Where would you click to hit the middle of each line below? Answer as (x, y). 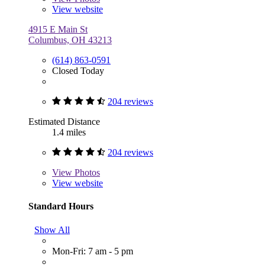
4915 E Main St (58, 30)
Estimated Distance (64, 122)
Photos (86, 173)
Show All (52, 230)
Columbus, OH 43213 (70, 40)
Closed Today (78, 71)
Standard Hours (61, 206)
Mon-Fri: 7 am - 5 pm (93, 251)
